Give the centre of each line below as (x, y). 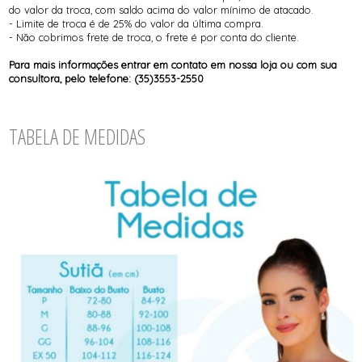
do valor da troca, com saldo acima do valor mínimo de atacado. (163, 9)
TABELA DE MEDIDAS (78, 137)
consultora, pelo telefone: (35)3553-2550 (107, 78)
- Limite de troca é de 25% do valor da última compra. (137, 23)
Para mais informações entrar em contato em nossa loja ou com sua (173, 64)
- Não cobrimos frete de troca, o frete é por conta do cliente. (154, 37)
